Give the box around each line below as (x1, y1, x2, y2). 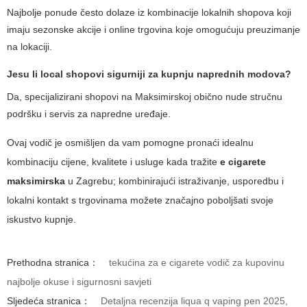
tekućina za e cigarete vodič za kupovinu (109, 257, 284, 269)
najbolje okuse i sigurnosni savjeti (7, 276, 151, 288)
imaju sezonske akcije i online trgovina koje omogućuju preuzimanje (7, 24, 300, 36)
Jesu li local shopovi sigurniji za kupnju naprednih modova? (7, 69, 291, 80)
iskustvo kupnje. (7, 214, 76, 225)
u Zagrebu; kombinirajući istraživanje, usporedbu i (65, 175, 284, 187)
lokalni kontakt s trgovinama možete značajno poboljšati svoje (7, 195, 273, 206)
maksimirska (7, 175, 65, 187)
